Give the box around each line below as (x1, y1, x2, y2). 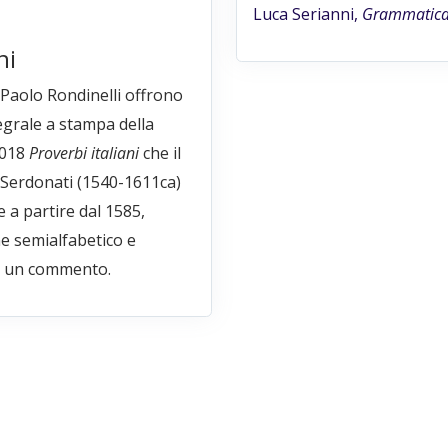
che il (138, 142, 181, 165)
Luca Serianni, (253, 3, 362, 26)
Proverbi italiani (28, 142, 139, 165)
